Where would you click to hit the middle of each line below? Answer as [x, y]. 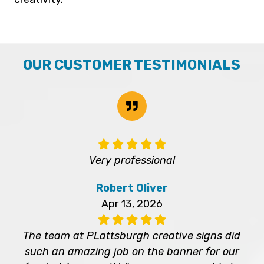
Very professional [132, 160]
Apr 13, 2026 [132, 204]
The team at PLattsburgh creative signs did [132, 235]
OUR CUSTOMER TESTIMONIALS [132, 65]
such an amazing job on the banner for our [132, 251]
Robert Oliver [132, 188]
